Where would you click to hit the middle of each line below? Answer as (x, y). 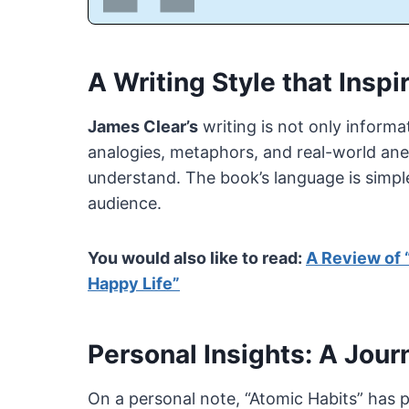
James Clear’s (143, 127)
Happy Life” (134, 284)
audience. (125, 204)
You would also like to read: (197, 258)
